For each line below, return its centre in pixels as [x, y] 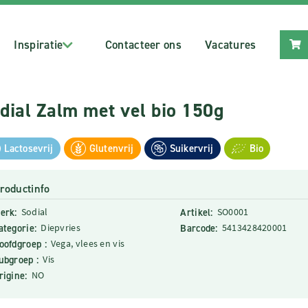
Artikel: [197, 212]
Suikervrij [191, 148]
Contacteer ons [143, 45]
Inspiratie [38, 45]
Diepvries [60, 228]
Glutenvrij [111, 148]
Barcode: [199, 228]
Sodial [34, 212]
